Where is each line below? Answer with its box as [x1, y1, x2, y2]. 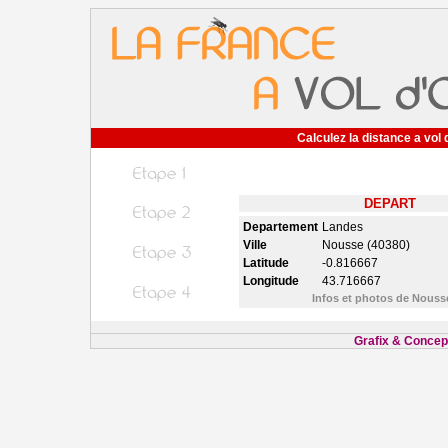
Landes [321, 220, 363, 234]
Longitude [242, 274, 299, 288]
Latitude [242, 256, 289, 270]
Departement [242, 220, 318, 234]
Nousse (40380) [321, 238, 410, 252]
